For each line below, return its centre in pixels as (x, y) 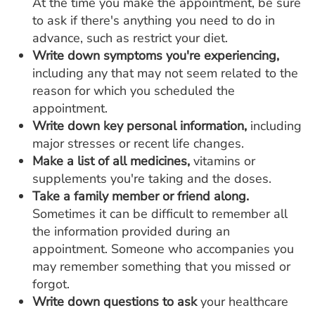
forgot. (51, 284)
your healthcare (243, 302)
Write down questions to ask (115, 302)
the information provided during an (131, 231)
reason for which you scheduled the (134, 91)
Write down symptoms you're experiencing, (156, 56)
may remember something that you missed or (161, 266)
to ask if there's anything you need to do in (154, 20)
